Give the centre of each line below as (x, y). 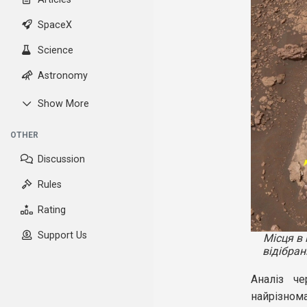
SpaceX (55, 25)
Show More (63, 104)
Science (56, 50)
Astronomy (63, 76)
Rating (52, 210)
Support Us (62, 235)
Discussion (61, 159)
